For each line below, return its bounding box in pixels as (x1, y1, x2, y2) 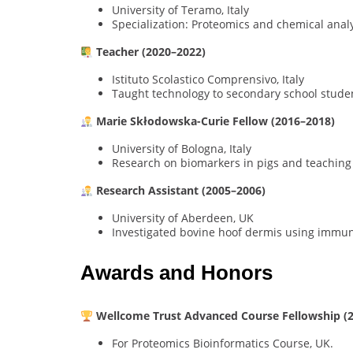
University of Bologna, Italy (112, 141, 251, 157)
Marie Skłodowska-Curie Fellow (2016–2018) (95, 113, 335, 129)
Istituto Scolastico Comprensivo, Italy (112, 72, 304, 87)
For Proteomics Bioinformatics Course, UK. (112, 336, 333, 351)
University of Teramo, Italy (112, 2, 249, 18)
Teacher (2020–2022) (95, 44, 206, 60)
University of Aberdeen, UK (112, 210, 254, 226)
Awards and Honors (80, 261, 273, 285)
